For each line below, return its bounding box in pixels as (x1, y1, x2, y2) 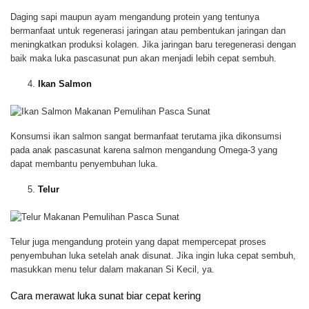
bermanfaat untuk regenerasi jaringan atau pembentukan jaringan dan (10, 25, 286, 36)
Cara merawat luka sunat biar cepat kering (10, 290, 201, 302)
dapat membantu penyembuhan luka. (10, 158, 158, 169)
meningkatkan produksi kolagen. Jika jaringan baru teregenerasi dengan (10, 39, 296, 50)
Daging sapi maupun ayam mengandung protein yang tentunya (10, 11, 259, 22)
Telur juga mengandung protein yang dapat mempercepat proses (10, 237, 266, 247)
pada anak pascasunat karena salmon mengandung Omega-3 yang (10, 144, 277, 155)
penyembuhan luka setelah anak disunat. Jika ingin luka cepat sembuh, (10, 250, 296, 261)
